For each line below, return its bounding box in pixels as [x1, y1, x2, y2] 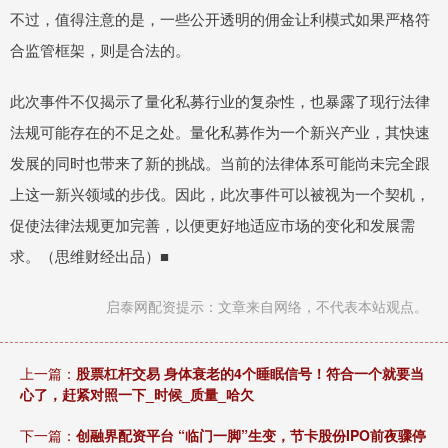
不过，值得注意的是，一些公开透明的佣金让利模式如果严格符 [10, 7, 430, 29]
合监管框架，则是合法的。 [10, 38, 194, 60]
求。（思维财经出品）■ [10, 244, 169, 266]
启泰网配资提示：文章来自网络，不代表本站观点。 [106, 295, 428, 316]
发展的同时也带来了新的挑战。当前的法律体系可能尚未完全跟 [10, 151, 430, 173]
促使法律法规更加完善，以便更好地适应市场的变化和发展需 [10, 213, 415, 235]
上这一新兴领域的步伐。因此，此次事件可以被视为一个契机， [10, 182, 430, 204]
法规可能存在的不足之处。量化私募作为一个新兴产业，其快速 [10, 120, 430, 142]
